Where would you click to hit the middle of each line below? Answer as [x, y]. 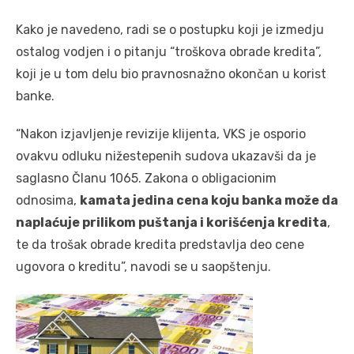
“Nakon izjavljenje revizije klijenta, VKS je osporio [161, 134]
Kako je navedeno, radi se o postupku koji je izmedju [170, 30]
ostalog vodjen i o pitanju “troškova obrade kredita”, [169, 52]
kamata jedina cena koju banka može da [209, 201]
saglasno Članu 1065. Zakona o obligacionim [146, 179]
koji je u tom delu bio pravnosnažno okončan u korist [171, 74]
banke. [35, 96]
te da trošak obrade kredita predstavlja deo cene [160, 245]
